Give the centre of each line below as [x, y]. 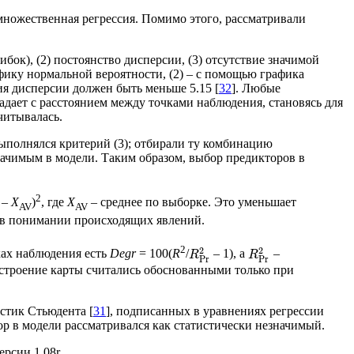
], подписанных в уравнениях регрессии [215, 311]
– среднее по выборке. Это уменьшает [192, 202]
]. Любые [256, 88]
